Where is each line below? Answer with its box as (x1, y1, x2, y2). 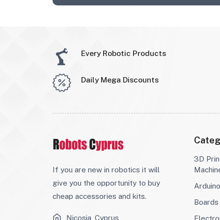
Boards (194, 197, 219, 207)
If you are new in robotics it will (52, 165, 160, 174)
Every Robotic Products (81, 49, 166, 58)
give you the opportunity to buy (52, 178, 160, 187)
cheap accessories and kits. (52, 191, 146, 200)
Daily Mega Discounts (81, 75, 159, 84)
